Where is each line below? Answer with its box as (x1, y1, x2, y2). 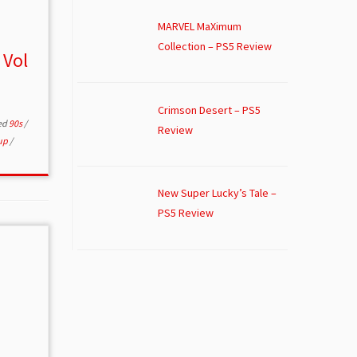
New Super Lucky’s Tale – (157, 186, 277, 201)
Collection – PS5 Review (157, 38, 272, 53)
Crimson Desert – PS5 (157, 102, 261, 117)
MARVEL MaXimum (157, 18, 241, 33)
